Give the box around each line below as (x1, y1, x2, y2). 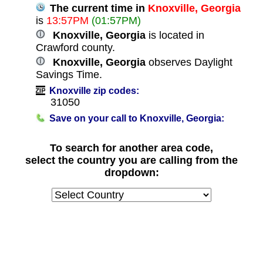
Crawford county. (35, 41, 115, 53)
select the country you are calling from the (25, 154, 238, 166)
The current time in (46, 2, 148, 14)
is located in (145, 29, 204, 41)
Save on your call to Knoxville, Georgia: (46, 113, 224, 123)
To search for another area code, (50, 141, 213, 154)
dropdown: (104, 166, 159, 178)
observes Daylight (145, 56, 232, 68)
